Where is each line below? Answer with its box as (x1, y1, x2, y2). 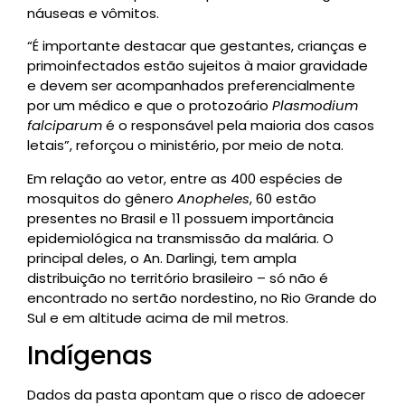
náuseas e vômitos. (27, 4, 159, 24)
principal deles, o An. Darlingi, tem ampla (27, 248, 297, 268)
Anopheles (177, 188, 250, 208)
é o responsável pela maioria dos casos (106, 116, 374, 136)
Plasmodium (272, 96, 358, 116)
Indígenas (27, 338, 153, 374)
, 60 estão (250, 188, 316, 208)
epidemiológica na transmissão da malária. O (27, 228, 334, 248)
